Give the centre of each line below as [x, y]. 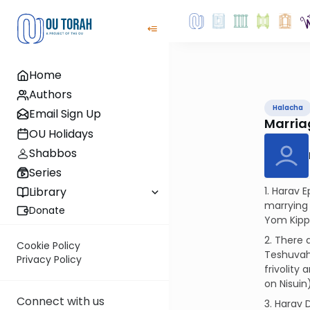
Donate [47, 211]
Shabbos [53, 153]
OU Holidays [61, 134]
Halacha [288, 108]
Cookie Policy [48, 246]
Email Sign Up [65, 114]
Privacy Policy [49, 260]
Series [45, 172]
